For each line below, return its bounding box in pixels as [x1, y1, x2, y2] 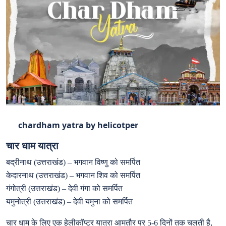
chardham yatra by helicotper [6, 119, 138, 131]
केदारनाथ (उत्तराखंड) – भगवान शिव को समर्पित [6, 171, 140, 180]
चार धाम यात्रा [6, 138, 61, 152]
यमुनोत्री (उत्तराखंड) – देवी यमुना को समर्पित [6, 197, 133, 206]
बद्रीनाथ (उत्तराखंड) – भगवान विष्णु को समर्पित [6, 157, 140, 166]
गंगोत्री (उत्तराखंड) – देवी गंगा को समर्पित [6, 184, 123, 193]
